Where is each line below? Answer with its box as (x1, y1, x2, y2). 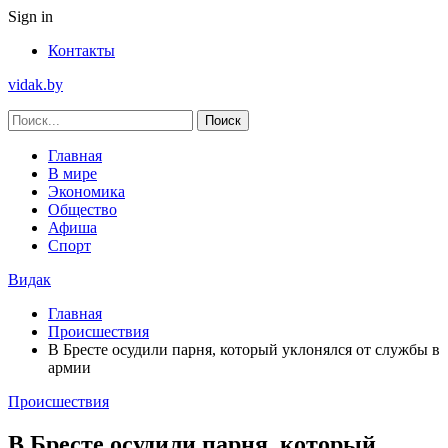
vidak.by (8, 76, 63, 93)
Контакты (48, 42, 115, 59)
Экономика (48, 183, 125, 200)
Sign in (8, 8, 53, 25)
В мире (48, 165, 97, 182)
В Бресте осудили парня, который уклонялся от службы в (48, 341, 440, 358)
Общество (48, 201, 117, 218)
